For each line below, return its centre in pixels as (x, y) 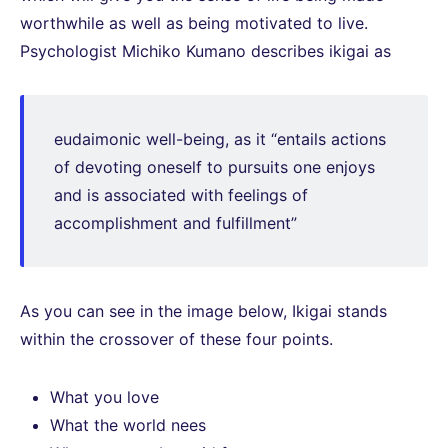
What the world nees (128, 425)
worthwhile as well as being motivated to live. (194, 23)
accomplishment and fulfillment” (175, 223)
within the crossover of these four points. (176, 339)
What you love (104, 397)
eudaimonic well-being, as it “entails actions (220, 139)
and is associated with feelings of (181, 195)
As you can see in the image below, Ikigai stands (203, 311)
